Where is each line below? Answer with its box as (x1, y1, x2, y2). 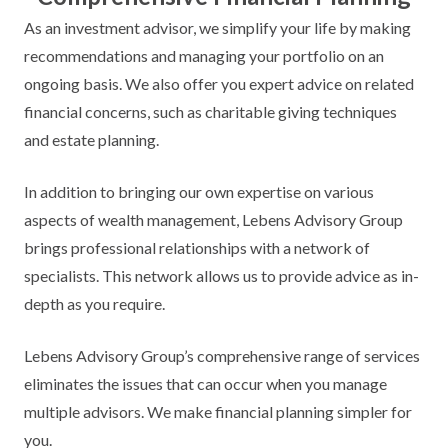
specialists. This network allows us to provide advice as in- (24, 266, 419, 285)
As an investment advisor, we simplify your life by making (24, 18, 411, 37)
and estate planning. (24, 130, 159, 149)
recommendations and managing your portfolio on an (24, 46, 384, 65)
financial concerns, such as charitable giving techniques (24, 102, 397, 121)
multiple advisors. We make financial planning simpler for (24, 402, 412, 421)
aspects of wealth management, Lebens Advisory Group (24, 210, 403, 229)
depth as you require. (24, 294, 165, 313)
